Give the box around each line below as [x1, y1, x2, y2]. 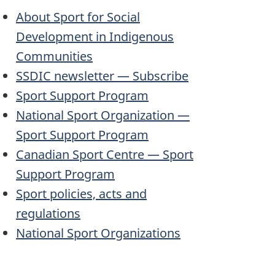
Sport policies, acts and [16, 185, 147, 203]
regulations [16, 205, 80, 222]
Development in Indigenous [16, 28, 174, 45]
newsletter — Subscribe [51, 68, 188, 85]
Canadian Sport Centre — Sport [16, 146, 193, 163]
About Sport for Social [16, 9, 140, 26]
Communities [16, 48, 93, 65]
